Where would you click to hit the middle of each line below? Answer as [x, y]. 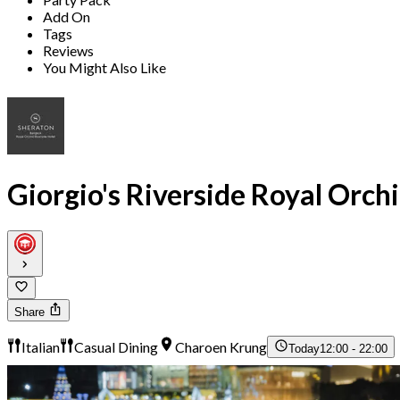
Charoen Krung [221, 347]
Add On [67, 17]
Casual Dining [116, 347]
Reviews [68, 51]
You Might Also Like [104, 68]
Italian [41, 347]
